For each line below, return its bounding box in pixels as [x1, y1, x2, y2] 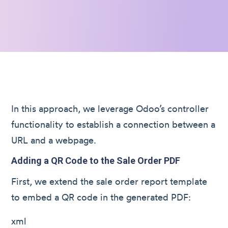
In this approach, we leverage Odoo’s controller [11, 103, 209, 114]
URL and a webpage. [11, 134, 97, 146]
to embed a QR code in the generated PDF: [11, 191, 191, 203]
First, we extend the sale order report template [11, 176, 208, 187]
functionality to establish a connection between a [11, 119, 216, 130]
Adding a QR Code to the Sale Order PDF [11, 155, 181, 166]
